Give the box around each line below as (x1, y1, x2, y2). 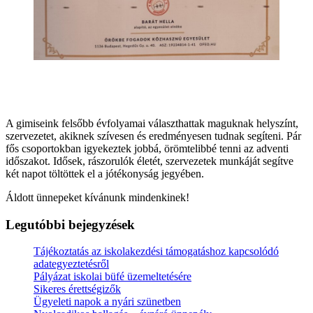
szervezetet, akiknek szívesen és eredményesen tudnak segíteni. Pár (6, 129, 301, 142)
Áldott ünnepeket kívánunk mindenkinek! (6, 191, 189, 203)
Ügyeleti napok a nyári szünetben (34, 296, 181, 308)
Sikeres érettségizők (34, 283, 121, 296)
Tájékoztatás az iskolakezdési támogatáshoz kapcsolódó (34, 245, 279, 258)
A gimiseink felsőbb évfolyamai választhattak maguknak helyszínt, (6, 117, 298, 129)
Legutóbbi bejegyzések (6, 217, 135, 232)
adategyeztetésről (34, 258, 109, 270)
